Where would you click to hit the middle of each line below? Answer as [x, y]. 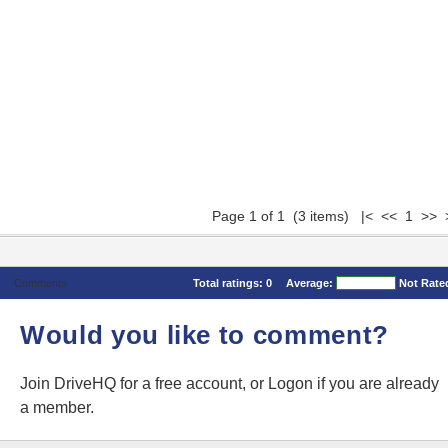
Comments [40, 283]
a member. [57, 408]
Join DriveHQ [70, 384]
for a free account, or [194, 384]
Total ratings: [229, 283]
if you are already [376, 384]
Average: [311, 283]
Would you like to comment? [204, 335]
